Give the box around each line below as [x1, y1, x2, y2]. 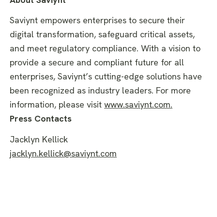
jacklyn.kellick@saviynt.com [10, 147, 117, 159]
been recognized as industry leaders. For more [10, 85, 191, 96]
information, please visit [10, 99, 102, 110]
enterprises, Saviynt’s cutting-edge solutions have [10, 71, 202, 82]
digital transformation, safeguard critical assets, [10, 29, 195, 40]
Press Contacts [10, 113, 72, 124]
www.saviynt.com [104, 99, 170, 110]
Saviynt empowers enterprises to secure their [10, 15, 185, 26]
